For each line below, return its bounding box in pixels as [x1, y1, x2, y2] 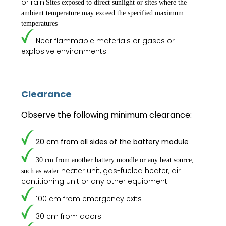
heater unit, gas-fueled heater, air [61, 165, 181, 176]
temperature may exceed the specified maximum [46, 9, 184, 17]
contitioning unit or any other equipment [21, 176, 168, 186]
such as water [21, 166, 62, 175]
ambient [21, 9, 46, 17]
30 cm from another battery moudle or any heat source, [36, 156, 194, 164]
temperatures [21, 19, 58, 27]
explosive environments [21, 46, 107, 57]
